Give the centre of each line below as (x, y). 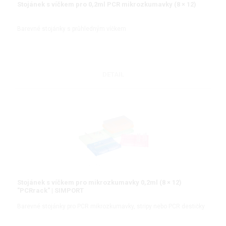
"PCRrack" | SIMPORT (50, 190)
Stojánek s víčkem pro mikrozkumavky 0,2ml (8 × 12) (99, 182)
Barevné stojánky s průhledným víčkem (72, 29)
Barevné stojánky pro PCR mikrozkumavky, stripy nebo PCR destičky (111, 207)
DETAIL (113, 74)
